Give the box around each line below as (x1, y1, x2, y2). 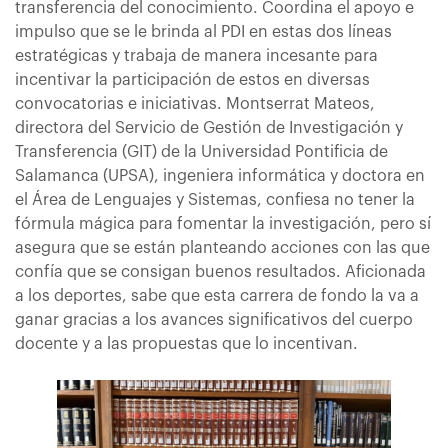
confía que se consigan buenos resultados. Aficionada (15, 264, 426, 280)
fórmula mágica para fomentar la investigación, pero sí (15, 216, 431, 232)
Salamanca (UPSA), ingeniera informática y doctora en (15, 168, 425, 184)
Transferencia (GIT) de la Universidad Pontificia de (15, 144, 388, 160)
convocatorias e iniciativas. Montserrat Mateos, (15, 96, 375, 112)
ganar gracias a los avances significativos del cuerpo (15, 312, 413, 328)
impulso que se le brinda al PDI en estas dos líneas (15, 24, 392, 40)
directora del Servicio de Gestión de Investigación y (15, 120, 403, 136)
